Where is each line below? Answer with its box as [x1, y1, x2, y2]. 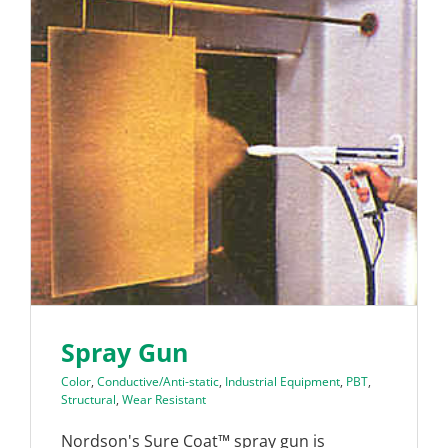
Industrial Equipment [225, 373, 340, 390]
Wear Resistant [122, 391, 206, 408]
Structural [61, 391, 116, 408]
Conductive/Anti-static [97, 373, 219, 390]
